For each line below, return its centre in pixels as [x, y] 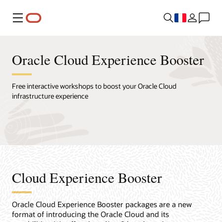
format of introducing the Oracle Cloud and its [90, 214]
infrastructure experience [50, 96]
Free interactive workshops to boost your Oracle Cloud [94, 86]
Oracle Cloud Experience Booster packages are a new [102, 204]
